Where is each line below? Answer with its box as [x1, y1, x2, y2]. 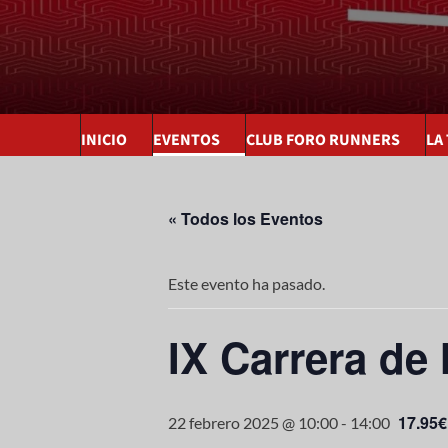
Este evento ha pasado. [168, 274, 325, 293]
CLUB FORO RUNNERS [245, 129, 400, 151]
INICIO [80, 129, 127, 151]
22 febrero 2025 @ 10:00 [168, 413, 338, 432]
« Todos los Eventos [168, 207, 323, 230]
